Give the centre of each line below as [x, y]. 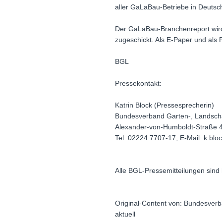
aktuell [125, 214]
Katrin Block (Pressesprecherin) [165, 105]
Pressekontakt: [138, 83]
